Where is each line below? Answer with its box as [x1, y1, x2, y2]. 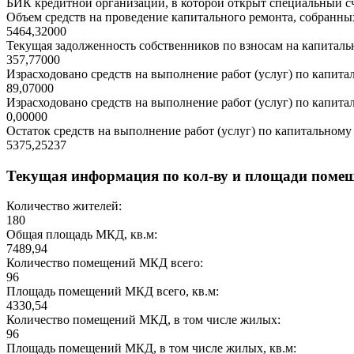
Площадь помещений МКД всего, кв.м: [6, 284, 219, 299]
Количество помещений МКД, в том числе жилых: [6, 313, 281, 327]
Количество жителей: [6, 199, 122, 213]
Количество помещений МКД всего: [6, 256, 203, 270]
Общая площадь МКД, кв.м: [6, 228, 157, 242]
